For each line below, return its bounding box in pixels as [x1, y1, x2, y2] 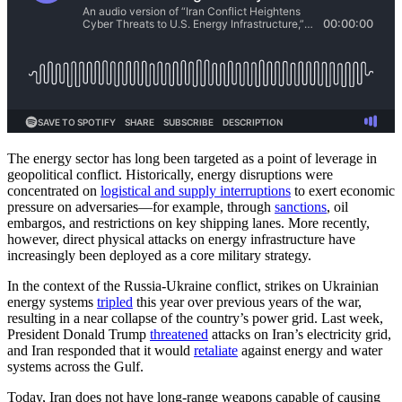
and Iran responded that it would [7, 342, 194, 358]
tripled [97, 293, 133, 310]
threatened [150, 326, 208, 342]
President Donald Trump [7, 326, 150, 342]
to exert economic [291, 182, 395, 198]
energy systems [7, 293, 97, 310]
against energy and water [238, 342, 382, 358]
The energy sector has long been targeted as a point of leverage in [7, 150, 377, 166]
